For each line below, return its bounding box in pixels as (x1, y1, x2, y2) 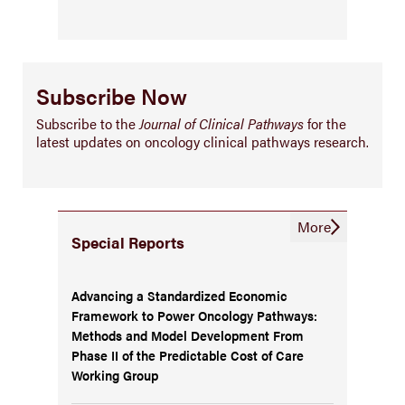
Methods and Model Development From (71, 325, 304, 344)
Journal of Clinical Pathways (139, 112, 304, 134)
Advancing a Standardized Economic (71, 285, 287, 305)
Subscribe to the (36, 112, 139, 134)
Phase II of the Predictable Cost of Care (71, 344, 304, 364)
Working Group (71, 364, 158, 384)
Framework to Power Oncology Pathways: (71, 305, 317, 325)
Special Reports (71, 231, 184, 253)
